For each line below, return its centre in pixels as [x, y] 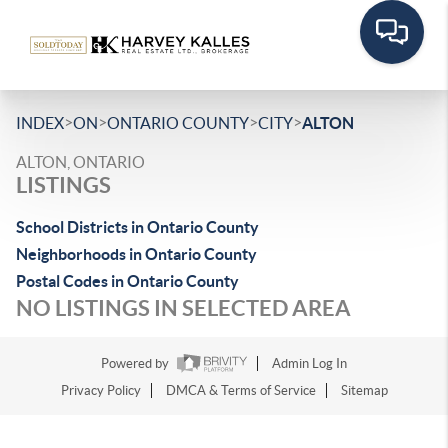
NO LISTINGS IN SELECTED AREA [183, 307]
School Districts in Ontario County [137, 227]
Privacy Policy [100, 391]
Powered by [136, 364]
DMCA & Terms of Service [240, 391]
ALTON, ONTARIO [80, 162]
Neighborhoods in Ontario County [136, 254]
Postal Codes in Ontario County [127, 281]
